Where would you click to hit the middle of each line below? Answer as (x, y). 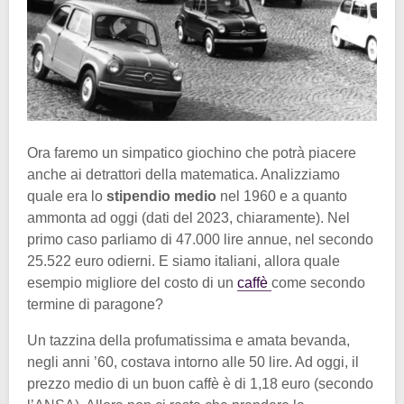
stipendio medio (161, 197)
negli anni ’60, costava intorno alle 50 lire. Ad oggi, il (193, 363)
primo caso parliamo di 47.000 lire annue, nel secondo (200, 240)
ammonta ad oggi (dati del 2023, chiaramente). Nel (188, 218)
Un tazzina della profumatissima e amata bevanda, (188, 341)
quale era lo (67, 197)
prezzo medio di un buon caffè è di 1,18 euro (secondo (200, 384)
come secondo (318, 283)
